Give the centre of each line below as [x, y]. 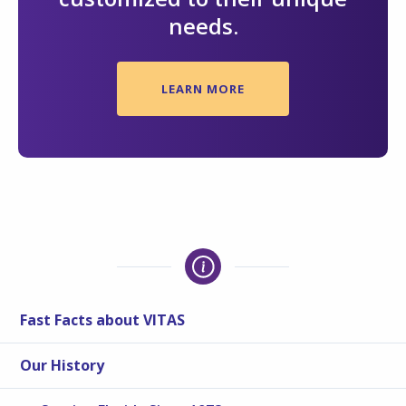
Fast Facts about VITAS [103, 320]
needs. [203, 26]
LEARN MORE [203, 89]
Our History [63, 366]
